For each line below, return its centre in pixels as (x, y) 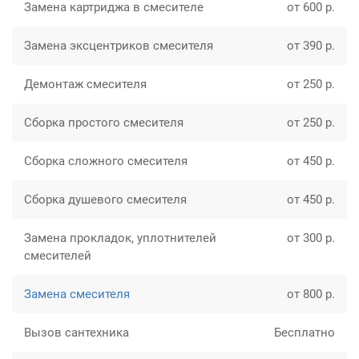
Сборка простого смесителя (104, 123)
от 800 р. (311, 294)
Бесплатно (305, 333)
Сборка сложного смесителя (106, 161)
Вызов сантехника (77, 333)
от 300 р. (311, 238)
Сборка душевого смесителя (105, 200)
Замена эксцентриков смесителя (119, 46)
